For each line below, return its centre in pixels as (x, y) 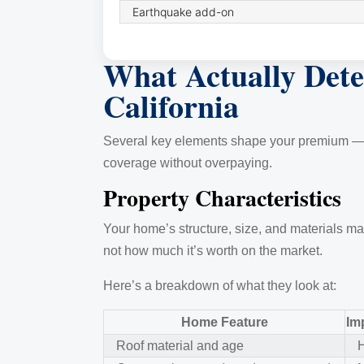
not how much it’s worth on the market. (213, 250)
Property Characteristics (222, 197)
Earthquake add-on (183, 11)
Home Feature (224, 322)
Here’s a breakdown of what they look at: (220, 285)
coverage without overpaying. (188, 162)
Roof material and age (180, 345)
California (171, 106)
